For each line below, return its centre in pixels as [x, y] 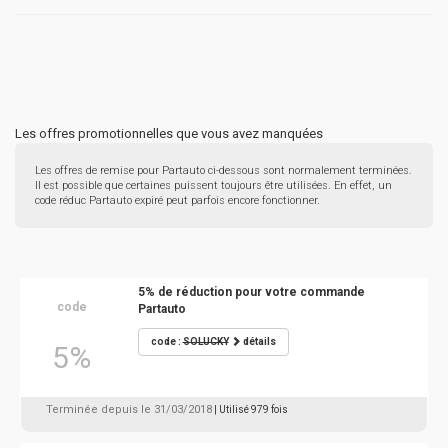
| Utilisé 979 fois [251, 409]
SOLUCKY [205, 341]
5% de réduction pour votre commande [251, 292]
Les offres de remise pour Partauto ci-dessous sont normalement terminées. [223, 170]
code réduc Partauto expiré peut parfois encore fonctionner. [177, 200]
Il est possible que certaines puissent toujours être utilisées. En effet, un [213, 185]
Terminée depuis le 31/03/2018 [129, 409]
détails [258, 341]
